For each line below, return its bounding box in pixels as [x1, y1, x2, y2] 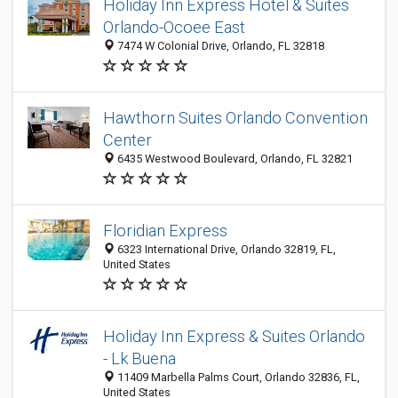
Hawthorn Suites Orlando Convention [103, 108, 368, 127]
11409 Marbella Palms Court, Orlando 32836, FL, [115, 370, 360, 384]
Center [103, 131, 152, 149]
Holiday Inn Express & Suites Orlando [103, 327, 365, 346]
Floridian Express [103, 221, 227, 240]
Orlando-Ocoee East [103, 18, 245, 36]
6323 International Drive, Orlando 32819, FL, [115, 243, 336, 256]
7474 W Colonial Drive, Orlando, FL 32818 [115, 39, 324, 52]
